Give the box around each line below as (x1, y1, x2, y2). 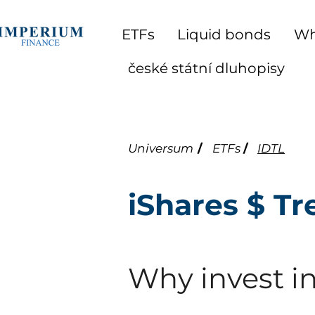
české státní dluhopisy (127, 60, 285, 77)
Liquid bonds (177, 26, 271, 43)
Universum (128, 141, 193, 155)
